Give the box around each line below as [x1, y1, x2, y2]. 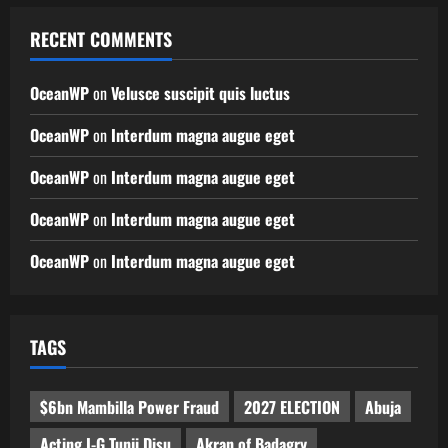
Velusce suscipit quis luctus [111, 81, 290, 106]
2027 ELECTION [244, 394, 340, 419]
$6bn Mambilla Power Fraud [40, 394, 219, 419]
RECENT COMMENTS [30, 26, 172, 53]
